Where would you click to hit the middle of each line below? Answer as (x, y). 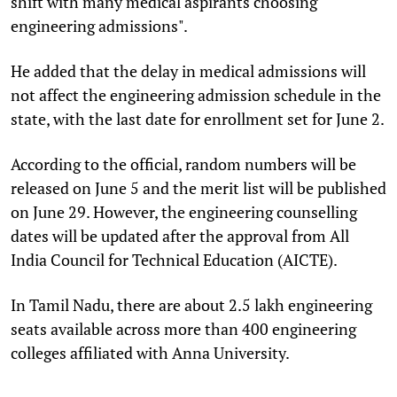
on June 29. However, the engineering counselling (184, 211)
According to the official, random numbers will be (183, 163)
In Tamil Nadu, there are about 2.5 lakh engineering (191, 304)
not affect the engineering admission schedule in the (196, 94)
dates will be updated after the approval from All (180, 235)
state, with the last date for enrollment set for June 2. (198, 118)
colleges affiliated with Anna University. (150, 352)
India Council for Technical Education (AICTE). (174, 259)
